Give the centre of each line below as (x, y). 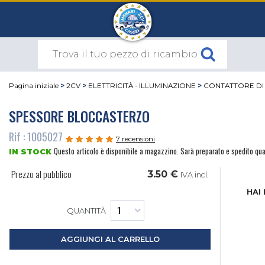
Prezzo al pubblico (42, 174)
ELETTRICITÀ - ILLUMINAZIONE (142, 86)
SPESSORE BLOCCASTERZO (79, 116)
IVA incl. (195, 175)
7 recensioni (135, 139)
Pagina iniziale (34, 86)
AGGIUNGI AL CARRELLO (110, 240)
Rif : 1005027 (36, 137)
